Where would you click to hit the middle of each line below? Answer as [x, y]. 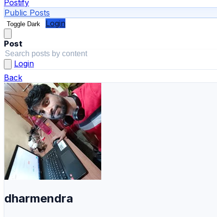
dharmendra [39, 198]
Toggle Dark [23, 24]
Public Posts [27, 13]
